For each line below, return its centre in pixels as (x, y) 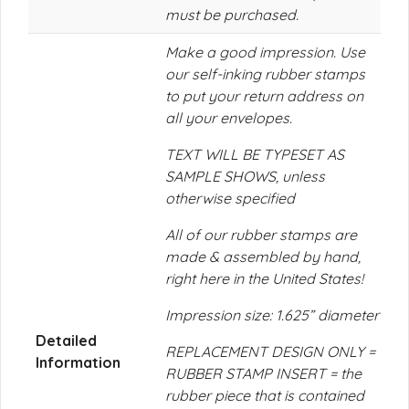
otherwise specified (230, 198)
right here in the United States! (264, 278)
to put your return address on (264, 96)
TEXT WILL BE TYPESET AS (255, 154)
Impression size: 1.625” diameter (272, 315)
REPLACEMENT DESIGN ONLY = (270, 351)
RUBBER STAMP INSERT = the (263, 373)
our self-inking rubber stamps (265, 74)
